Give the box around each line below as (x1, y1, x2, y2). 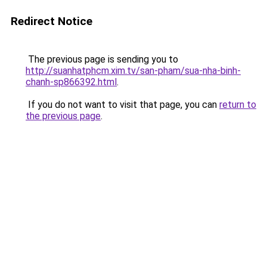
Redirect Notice (11, 14, 92, 28)
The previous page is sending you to (26, 54, 178, 65)
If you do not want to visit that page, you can (26, 99, 219, 110)
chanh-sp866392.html (26, 76, 117, 88)
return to (219, 99, 256, 110)
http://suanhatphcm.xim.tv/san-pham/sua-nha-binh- (26, 65, 241, 76)
